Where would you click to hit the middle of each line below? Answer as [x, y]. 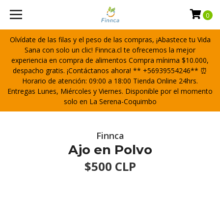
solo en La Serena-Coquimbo [110, 101]
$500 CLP [110, 166]
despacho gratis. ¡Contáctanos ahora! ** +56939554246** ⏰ [110, 70]
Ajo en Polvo [110, 150]
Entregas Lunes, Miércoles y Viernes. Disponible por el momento [110, 91]
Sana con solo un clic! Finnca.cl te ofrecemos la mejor [110, 50]
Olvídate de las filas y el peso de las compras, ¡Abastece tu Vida [110, 40]
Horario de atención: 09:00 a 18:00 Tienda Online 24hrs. [110, 81]
